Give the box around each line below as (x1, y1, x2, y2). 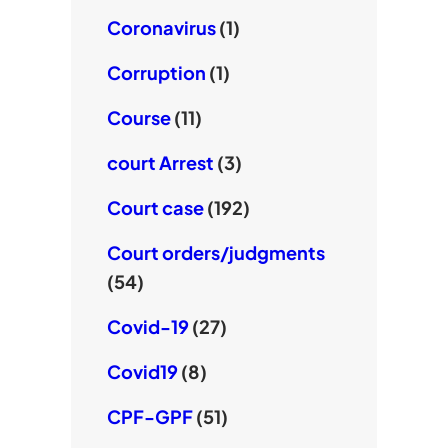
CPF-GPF (106, 405, 193, 429)
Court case (106, 196, 204, 220)
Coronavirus (106, 16, 216, 40)
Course (106, 106, 171, 130)
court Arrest (106, 151, 214, 175)
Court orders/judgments (106, 241, 325, 265)
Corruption (106, 61, 206, 85)
